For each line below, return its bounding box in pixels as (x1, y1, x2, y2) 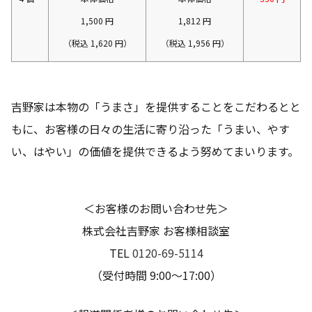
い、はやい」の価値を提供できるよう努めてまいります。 (11, 142, 299, 159)
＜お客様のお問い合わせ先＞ (84, 199, 228, 217)
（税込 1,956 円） (160, 36, 229, 49)
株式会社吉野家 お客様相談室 (82, 221, 230, 239)
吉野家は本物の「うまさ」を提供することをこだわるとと (11, 97, 301, 115)
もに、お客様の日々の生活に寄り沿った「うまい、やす (11, 120, 290, 137)
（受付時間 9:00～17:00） (91, 266, 221, 283)
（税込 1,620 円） (63, 36, 132, 49)
